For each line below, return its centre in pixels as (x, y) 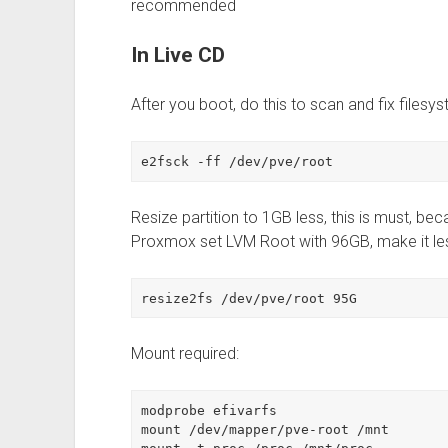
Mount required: (184, 354)
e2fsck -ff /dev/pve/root (237, 162)
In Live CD (177, 55)
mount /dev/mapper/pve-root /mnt (265, 430)
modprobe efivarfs (209, 411)
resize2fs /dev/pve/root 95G (249, 298)
